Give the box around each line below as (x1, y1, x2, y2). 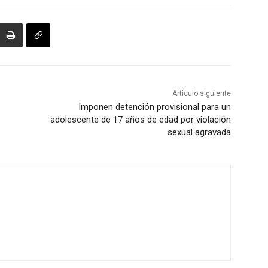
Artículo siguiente (172, 89, 231, 98)
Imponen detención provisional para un (78, 102, 231, 113)
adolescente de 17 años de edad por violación (50, 114, 231, 126)
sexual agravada (167, 127, 231, 138)
